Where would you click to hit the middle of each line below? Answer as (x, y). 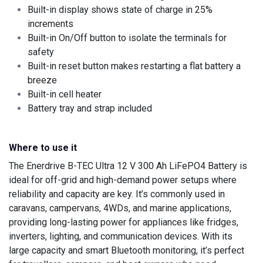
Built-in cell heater (65, 95)
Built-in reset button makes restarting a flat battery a (134, 66)
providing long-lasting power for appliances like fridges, (124, 222)
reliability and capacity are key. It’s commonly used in (117, 194)
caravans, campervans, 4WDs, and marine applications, (120, 208)
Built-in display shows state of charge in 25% (120, 10)
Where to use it (43, 148)
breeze (42, 80)
